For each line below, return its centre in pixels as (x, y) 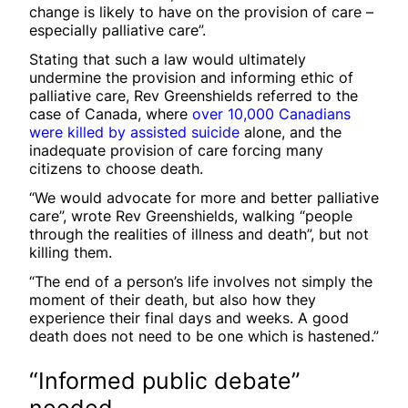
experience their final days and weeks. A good (189, 317)
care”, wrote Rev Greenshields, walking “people (191, 215)
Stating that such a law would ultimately (168, 59)
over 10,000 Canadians (271, 113)
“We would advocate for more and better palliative (204, 197)
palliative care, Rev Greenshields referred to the (194, 95)
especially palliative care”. (117, 30)
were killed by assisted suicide (134, 132)
